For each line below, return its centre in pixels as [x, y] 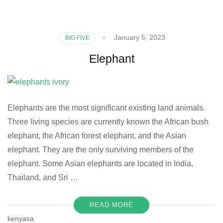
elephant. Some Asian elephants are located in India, [100, 163]
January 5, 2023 [140, 37]
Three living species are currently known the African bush [108, 121]
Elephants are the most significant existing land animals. [106, 108]
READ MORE [111, 205]
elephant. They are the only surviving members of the [101, 149]
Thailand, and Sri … [43, 177]
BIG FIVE [77, 38]
